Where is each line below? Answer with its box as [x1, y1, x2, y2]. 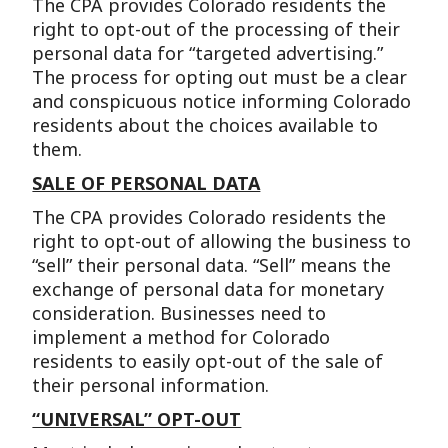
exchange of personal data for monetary [32, 277, 385, 301]
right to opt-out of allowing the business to [32, 229, 412, 253]
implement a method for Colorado [32, 325, 331, 349]
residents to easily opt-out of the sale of [32, 349, 384, 373]
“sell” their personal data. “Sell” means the [32, 253, 392, 277]
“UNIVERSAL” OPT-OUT [32, 407, 242, 431]
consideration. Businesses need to [32, 301, 327, 325]
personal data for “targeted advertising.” [32, 41, 389, 65]
